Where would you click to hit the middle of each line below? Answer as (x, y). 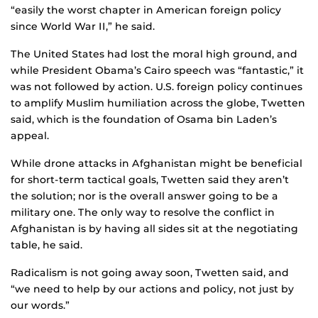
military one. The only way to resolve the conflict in (143, 213)
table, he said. (46, 245)
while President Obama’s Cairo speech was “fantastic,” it (157, 71)
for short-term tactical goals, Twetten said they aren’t (150, 180)
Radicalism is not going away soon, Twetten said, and (150, 273)
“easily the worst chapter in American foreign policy (146, 10)
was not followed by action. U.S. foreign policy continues (157, 87)
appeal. (30, 136)
